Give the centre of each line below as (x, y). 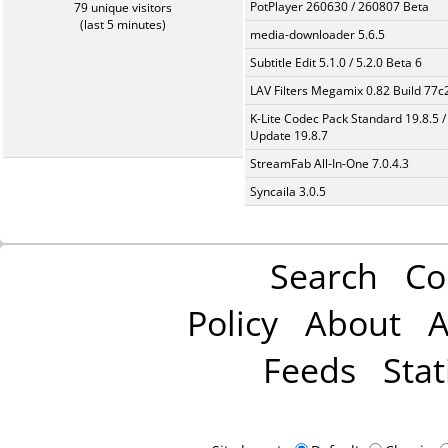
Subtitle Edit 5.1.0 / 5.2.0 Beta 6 (336, 62)
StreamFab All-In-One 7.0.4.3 (329, 163)
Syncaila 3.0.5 (288, 191)
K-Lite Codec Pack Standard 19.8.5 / (348, 118)
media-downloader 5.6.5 (317, 34)
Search (323, 275)
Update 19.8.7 (289, 135)
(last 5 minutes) (123, 24)
